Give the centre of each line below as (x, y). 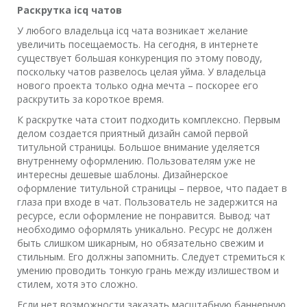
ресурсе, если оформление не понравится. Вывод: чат (144, 216)
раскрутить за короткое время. (90, 99)
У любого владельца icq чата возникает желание (133, 30)
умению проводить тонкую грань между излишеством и (148, 270)
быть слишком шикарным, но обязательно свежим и (140, 243)
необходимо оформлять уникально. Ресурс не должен (145, 229)
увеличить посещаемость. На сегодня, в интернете (138, 44)
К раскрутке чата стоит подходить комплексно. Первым (149, 120)
